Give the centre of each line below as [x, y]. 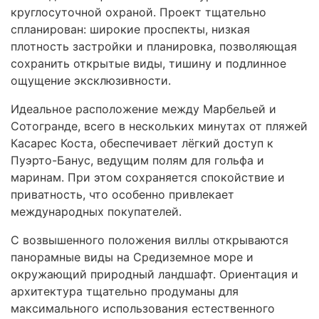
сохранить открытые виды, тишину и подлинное [148, 63]
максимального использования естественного [143, 308]
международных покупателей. [96, 211]
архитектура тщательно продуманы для [125, 291]
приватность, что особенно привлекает [122, 194]
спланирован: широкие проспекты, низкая [130, 29]
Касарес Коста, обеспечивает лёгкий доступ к [142, 143]
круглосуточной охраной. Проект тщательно [138, 12]
